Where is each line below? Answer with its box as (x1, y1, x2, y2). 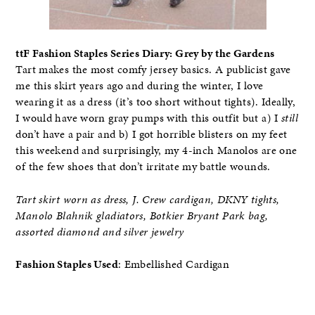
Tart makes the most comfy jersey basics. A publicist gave (15, 62, 291, 78)
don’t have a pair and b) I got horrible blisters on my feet (15, 127, 288, 143)
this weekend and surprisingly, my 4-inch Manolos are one (15, 143, 297, 159)
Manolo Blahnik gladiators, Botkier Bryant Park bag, (15, 207, 269, 224)
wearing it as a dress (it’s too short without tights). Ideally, (15, 94, 296, 110)
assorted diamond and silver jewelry (15, 224, 184, 240)
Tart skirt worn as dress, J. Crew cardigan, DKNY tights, (15, 191, 280, 207)
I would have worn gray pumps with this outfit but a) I (15, 110, 282, 127)
